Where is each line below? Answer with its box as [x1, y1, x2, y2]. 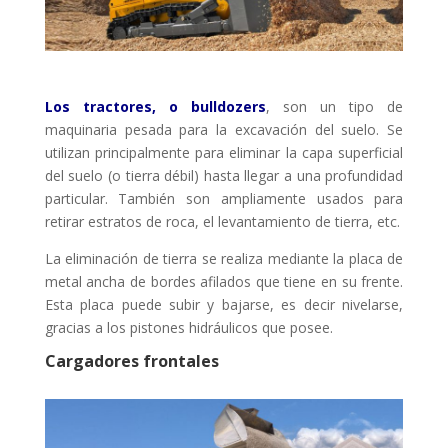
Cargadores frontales [44, 349, 219, 372]
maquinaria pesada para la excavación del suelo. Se [44, 119, 404, 139]
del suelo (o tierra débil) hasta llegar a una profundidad [44, 165, 404, 185]
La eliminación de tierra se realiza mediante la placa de [44, 248, 404, 268]
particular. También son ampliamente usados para [44, 188, 404, 208]
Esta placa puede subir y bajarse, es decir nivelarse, [44, 294, 404, 314]
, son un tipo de [265, 96, 404, 116]
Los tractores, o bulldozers [44, 96, 266, 116]
